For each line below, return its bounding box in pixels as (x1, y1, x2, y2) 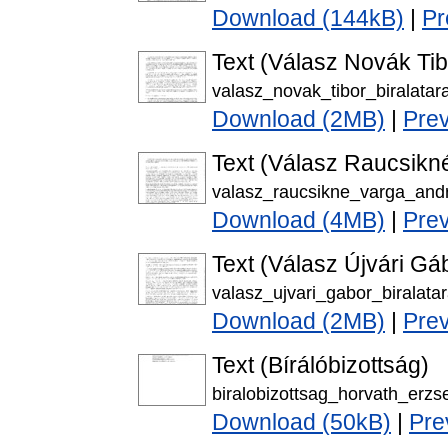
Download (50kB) (212, 409, 391, 436)
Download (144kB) (212, 5, 404, 32)
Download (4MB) (212, 207, 385, 234)
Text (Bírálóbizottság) (212, 352, 429, 379)
